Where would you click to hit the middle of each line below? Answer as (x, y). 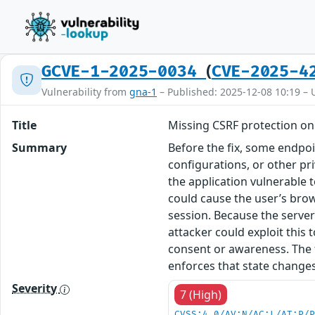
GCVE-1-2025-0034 (124, 72)
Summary (39, 148)
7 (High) (201, 295)
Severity (36, 288)
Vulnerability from (85, 92)
